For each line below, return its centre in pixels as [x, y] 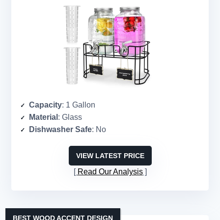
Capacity [45, 105]
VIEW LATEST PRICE [110, 156]
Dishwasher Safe [60, 130]
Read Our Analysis [110, 172]
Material [43, 117]
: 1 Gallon [79, 105]
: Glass [70, 117]
